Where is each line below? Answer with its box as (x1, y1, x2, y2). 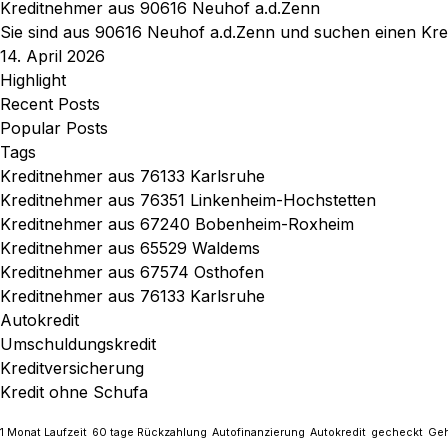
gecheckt (371, 426, 423, 439)
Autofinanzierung (212, 426, 305, 439)
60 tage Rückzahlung (92, 426, 207, 439)
